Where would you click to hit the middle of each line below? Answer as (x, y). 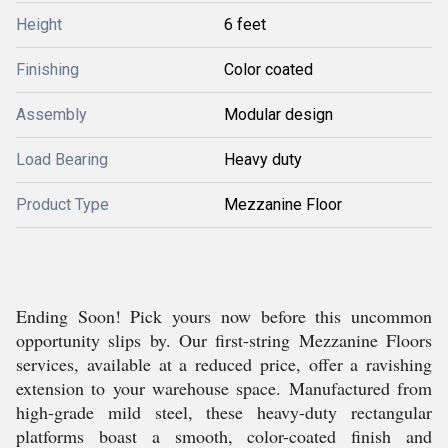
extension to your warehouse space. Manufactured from (224, 388)
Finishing (47, 69)
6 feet (245, 24)
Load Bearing (62, 159)
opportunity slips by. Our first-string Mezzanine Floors (224, 340)
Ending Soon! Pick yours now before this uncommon (224, 316)
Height (39, 24)
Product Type (62, 204)
